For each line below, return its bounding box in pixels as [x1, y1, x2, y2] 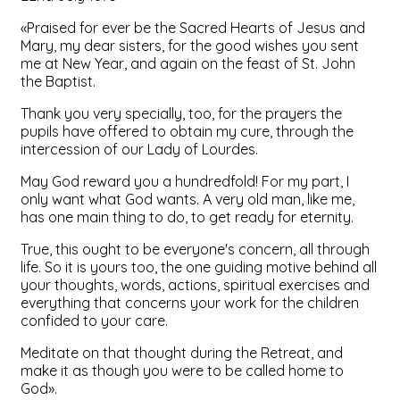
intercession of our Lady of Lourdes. [21, 139, 258, 158]
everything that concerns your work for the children [21, 293, 359, 312]
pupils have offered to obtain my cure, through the [21, 121, 354, 140]
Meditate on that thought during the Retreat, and [21, 343, 343, 362]
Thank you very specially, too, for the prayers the [21, 104, 342, 122]
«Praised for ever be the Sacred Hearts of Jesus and [21, 18, 365, 37]
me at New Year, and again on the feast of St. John [21, 54, 355, 72]
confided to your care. [21, 311, 168, 329]
